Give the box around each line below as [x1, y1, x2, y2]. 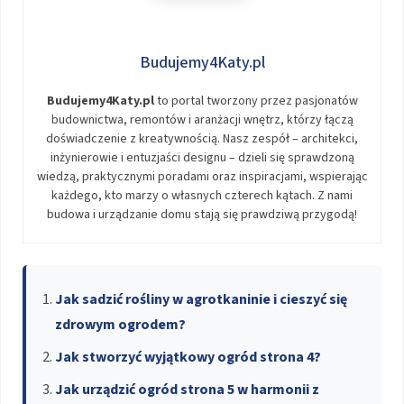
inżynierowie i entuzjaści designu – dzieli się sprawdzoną [50, 148, 354, 167]
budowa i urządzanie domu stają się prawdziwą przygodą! [47, 205, 357, 224]
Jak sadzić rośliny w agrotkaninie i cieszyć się [55, 289, 347, 309]
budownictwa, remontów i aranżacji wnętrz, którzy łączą [50, 110, 353, 129]
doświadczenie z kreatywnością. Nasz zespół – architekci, [46, 129, 358, 148]
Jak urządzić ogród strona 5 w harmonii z [55, 379, 319, 399]
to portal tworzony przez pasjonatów [153, 91, 358, 110]
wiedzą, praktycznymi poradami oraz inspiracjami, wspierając [36, 167, 368, 186]
